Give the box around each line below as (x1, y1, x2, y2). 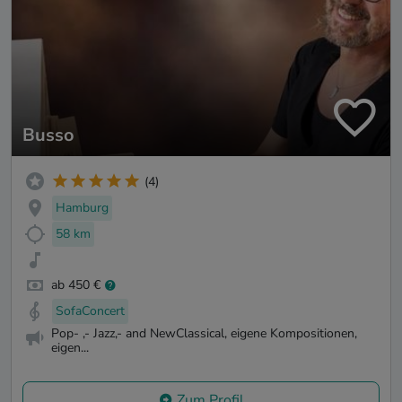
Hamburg (56, 199, 109, 217)
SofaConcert (56, 302, 125, 320)
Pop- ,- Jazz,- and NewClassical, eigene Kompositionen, (51, 325, 357, 343)
